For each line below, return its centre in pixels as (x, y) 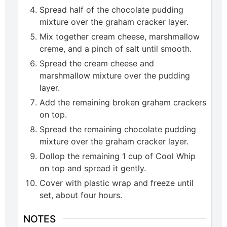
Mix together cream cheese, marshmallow (120, 36)
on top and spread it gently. (93, 168)
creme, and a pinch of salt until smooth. (116, 48)
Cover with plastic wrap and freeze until (117, 183)
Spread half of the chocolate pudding (111, 9)
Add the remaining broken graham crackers (123, 102)
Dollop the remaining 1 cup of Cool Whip (118, 156)
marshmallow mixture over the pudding (115, 75)
